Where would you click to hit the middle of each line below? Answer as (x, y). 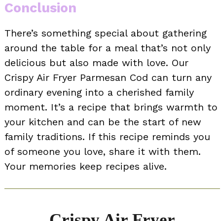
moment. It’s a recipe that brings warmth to (111, 107)
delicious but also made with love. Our (96, 63)
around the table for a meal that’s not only (108, 48)
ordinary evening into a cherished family (99, 92)
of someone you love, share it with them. (103, 152)
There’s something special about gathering (106, 33)
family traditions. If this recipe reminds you (107, 137)
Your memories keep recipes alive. (86, 166)
